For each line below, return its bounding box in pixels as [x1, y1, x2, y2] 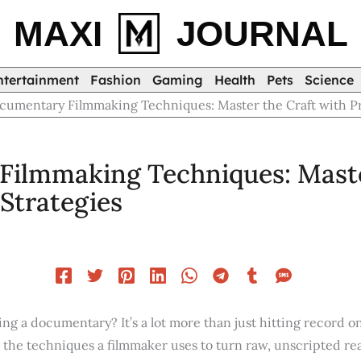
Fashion [90, 72, 141, 88]
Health [214, 72, 255, 88]
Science [305, 72, 354, 88]
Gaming [152, 72, 203, 88]
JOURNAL [176, 13, 348, 53]
